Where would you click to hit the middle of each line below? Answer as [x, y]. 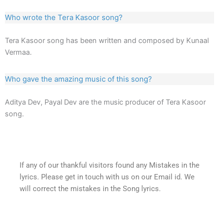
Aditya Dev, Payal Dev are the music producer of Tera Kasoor [105, 102]
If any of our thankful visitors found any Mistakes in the [109, 165]
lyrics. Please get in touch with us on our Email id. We [107, 177]
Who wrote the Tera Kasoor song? [64, 18]
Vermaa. [18, 53]
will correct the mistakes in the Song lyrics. [90, 189]
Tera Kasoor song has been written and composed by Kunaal [107, 41]
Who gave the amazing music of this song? [78, 79]
